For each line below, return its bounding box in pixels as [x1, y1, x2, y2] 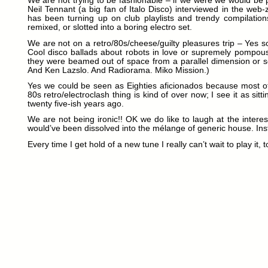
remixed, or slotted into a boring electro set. [27, 23, 192, 32]
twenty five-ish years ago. [27, 99, 124, 108]
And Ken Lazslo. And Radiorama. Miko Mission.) [27, 65, 209, 75]
